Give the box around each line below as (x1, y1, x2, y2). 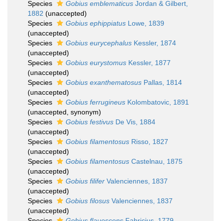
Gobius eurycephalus (66, 39, 132, 47)
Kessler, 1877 (126, 59, 171, 67)
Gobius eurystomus (66, 59, 126, 67)
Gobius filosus (66, 197, 110, 205)
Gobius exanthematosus (66, 78, 142, 86)
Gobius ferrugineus (66, 98, 125, 106)
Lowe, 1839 (126, 19, 164, 27)
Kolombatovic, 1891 (125, 98, 189, 106)
